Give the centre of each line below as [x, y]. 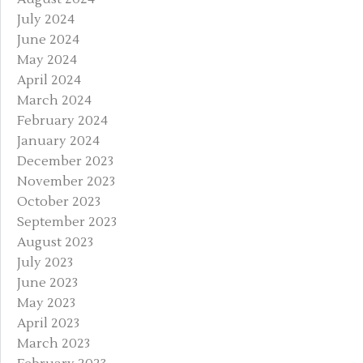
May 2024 [47, 60]
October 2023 [59, 201]
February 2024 [62, 120]
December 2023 [65, 161]
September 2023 [67, 222]
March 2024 [54, 100]
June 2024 [48, 39]
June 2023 [47, 282]
